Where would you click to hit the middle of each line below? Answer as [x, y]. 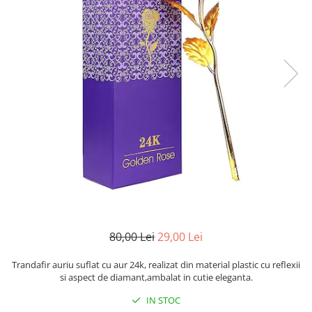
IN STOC [162, 301]
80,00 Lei [132, 237]
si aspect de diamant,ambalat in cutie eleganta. [156, 278]
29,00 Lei [180, 237]
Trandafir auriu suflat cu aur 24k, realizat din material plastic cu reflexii [156, 265]
